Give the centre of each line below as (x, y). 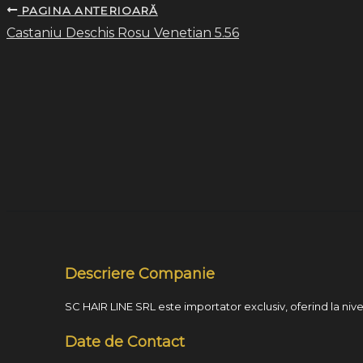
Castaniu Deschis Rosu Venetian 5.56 (123, 33)
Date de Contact (125, 342)
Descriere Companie (140, 274)
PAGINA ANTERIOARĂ (88, 10)
